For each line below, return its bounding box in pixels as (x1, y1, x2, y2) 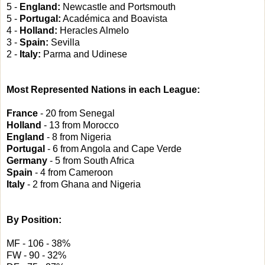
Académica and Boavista (61, 14, 167, 24)
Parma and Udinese (41, 49, 127, 60)
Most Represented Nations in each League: (7, 85, 200, 95)
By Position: (7, 215, 62, 225)
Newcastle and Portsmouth (60, 2, 176, 12)
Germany (7, 156, 47, 166)
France (7, 108, 38, 119)
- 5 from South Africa (47, 156, 134, 166)
